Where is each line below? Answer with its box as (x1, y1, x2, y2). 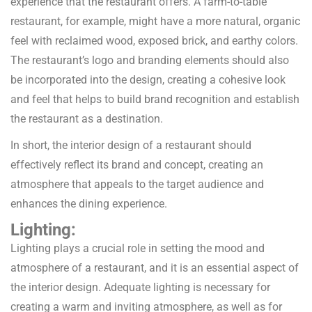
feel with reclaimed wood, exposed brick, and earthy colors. (10, 34, 298, 48)
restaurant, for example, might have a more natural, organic (10, 15, 300, 29)
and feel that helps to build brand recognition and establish (10, 93, 299, 107)
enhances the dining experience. (10, 197, 167, 211)
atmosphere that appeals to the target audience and (10, 178, 264, 192)
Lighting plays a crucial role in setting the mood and (10, 242, 265, 256)
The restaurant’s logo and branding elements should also (10, 54, 289, 68)
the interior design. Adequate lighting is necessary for (10, 281, 270, 295)
